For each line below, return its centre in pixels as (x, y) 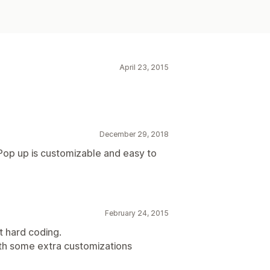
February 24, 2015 (137, 213)
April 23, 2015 (144, 67)
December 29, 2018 (134, 134)
